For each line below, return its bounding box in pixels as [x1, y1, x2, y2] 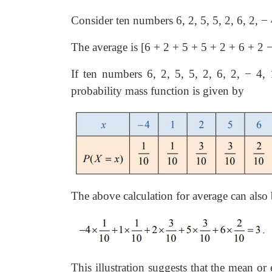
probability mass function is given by [71, 84, 244, 97]
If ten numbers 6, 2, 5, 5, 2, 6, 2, [71, 67, 245, 80]
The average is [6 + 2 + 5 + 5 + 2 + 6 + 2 [71, 41, 267, 53]
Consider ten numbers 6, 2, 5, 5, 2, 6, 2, [71, 14, 261, 27]
